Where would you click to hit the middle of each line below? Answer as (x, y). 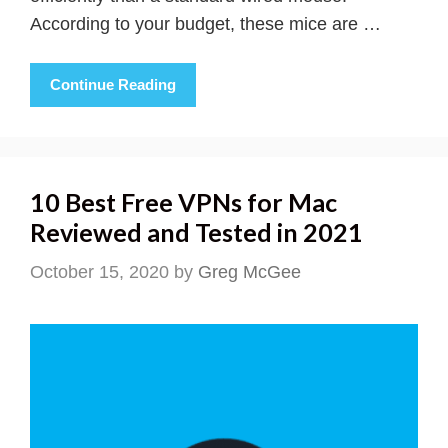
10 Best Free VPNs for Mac (183, 202)
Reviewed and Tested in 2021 (196, 232)
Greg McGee (249, 272)
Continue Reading (113, 85)
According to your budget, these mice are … (205, 24)
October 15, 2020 (99, 272)
